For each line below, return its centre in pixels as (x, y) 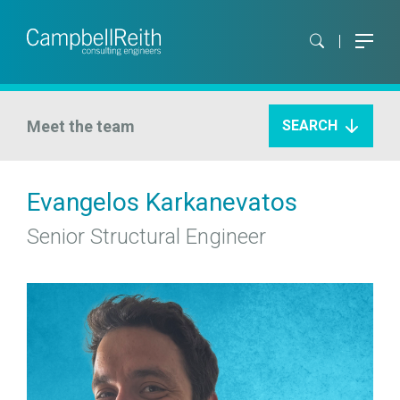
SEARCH (310, 125)
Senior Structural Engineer (146, 237)
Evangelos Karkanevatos (162, 202)
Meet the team (81, 126)
